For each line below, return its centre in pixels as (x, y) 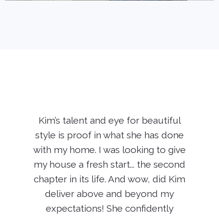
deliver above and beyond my (109, 194)
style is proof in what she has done (109, 135)
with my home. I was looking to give (109, 150)
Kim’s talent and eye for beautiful (109, 120)
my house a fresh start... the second (109, 164)
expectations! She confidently (109, 208)
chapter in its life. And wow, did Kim (109, 179)
